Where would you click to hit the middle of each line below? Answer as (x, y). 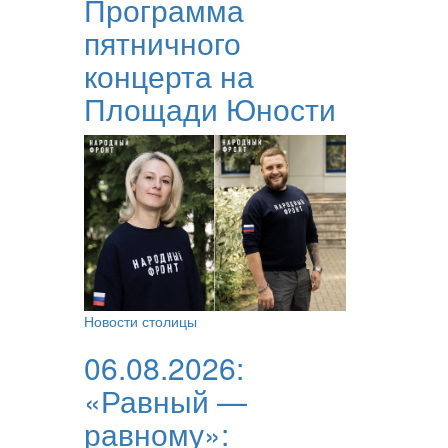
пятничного (162, 43)
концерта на (168, 76)
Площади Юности (209, 109)
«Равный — (165, 400)
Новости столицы (140, 320)
